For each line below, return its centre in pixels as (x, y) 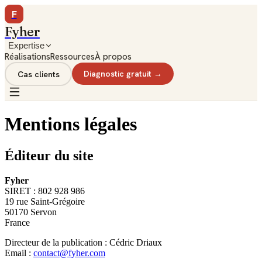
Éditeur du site (49, 155)
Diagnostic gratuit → (123, 74)
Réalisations (27, 57)
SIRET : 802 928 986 (45, 191)
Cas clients (38, 74)
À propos (113, 57)
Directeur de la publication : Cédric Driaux (83, 242)
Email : (19, 253)
